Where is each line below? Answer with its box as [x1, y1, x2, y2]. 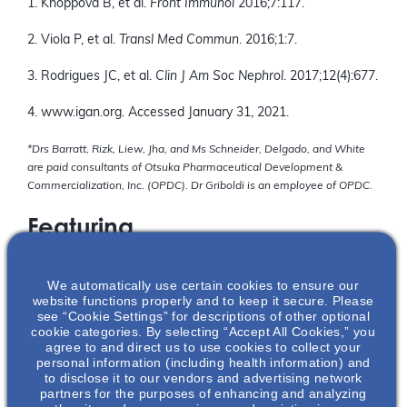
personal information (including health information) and [35, 354, 371, 370]
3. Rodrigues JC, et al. [27, 70, 155, 84]
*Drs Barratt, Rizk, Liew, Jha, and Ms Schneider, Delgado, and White [27, 144, 365, 156]
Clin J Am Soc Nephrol [155, 70, 283, 84]
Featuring [27, 212, 134, 242]
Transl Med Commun [119, 34, 239, 48]
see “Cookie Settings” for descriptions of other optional [36, 308, 370, 323]
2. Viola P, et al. [27, 34, 119, 48]
